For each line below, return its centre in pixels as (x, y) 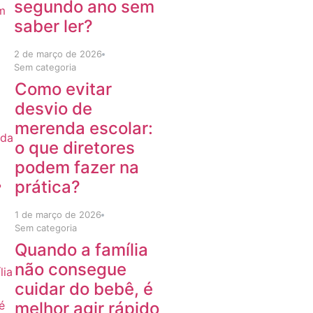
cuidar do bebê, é (84, 289)
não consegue (71, 269)
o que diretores (74, 148)
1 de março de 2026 (58, 214)
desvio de (53, 109)
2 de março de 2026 (58, 54)
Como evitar (63, 89)
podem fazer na (77, 167)
